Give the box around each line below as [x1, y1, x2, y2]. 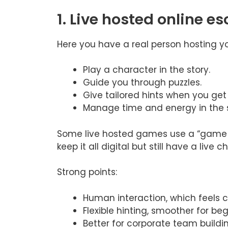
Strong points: [57, 166, 117, 179]
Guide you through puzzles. [83, 76, 202, 89]
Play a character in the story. [83, 64, 210, 76]
